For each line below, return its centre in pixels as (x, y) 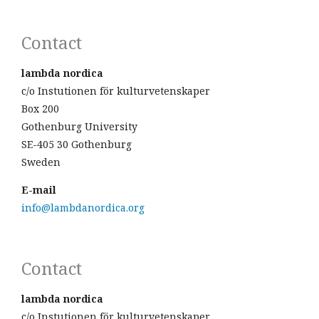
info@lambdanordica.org (83, 208)
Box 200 (40, 109)
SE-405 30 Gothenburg (77, 144)
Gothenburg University (79, 126)
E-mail (39, 190)
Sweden (41, 162)
